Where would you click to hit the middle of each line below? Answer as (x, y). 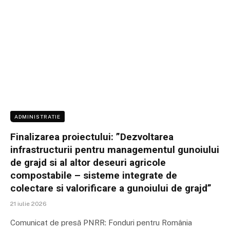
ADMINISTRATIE (37, 117)
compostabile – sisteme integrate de (94, 176)
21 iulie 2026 (28, 204)
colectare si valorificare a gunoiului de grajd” (112, 188)
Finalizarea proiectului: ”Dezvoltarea (92, 137)
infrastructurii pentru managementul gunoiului (115, 150)
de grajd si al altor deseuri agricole (88, 163)
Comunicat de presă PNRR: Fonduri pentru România (101, 223)
